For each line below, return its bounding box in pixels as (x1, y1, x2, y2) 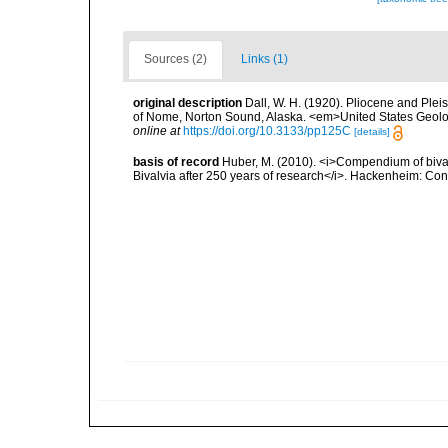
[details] (354, 126, 390, 138)
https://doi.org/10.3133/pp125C (183, 124, 351, 139)
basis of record (133, 154, 219, 169)
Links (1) (241, 52, 288, 67)
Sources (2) (144, 52, 207, 67)
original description (133, 96, 242, 111)
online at (133, 124, 180, 139)
